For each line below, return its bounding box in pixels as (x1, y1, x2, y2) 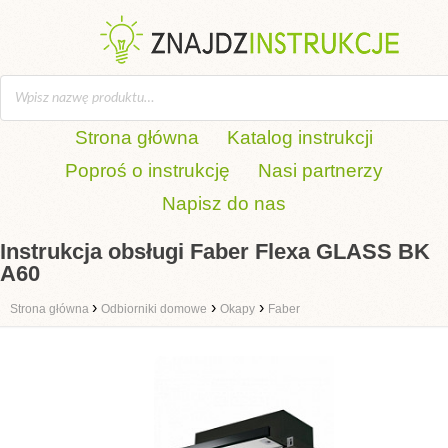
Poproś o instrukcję (65, 160, 230, 181)
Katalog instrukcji (227, 127, 373, 148)
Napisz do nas (162, 193, 286, 214)
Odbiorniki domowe (101, 302, 207, 316)
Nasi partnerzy (258, 160, 383, 181)
